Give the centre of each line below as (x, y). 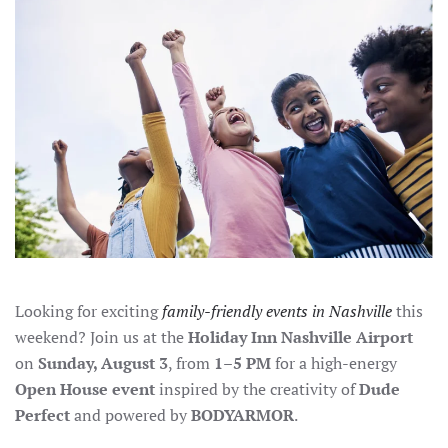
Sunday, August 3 (103, 362)
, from (191, 362)
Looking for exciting (88, 310)
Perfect (42, 414)
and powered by (130, 414)
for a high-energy (334, 362)
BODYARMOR (242, 414)
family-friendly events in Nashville (277, 310)
